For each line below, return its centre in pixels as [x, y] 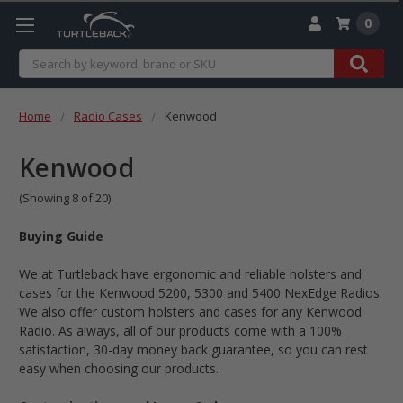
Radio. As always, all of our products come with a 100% [180, 331]
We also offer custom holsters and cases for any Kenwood [190, 312]
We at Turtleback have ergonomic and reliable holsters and [190, 274]
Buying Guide [61, 237]
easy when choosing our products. [119, 369]
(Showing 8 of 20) [65, 198]
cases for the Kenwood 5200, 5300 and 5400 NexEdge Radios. [201, 293]
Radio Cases [108, 116]
